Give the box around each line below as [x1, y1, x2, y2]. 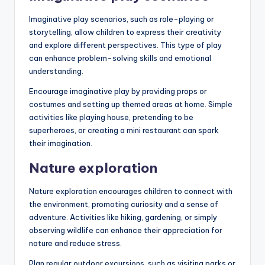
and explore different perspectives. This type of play [29, 40, 222, 50]
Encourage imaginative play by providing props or [29, 86, 207, 96]
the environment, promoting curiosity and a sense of [29, 199, 218, 209]
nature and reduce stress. [29, 238, 122, 248]
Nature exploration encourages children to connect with [29, 186, 232, 196]
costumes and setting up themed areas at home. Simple [29, 99, 232, 109]
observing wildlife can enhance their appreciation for [29, 225, 222, 235]
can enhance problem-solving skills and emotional [29, 53, 211, 63]
